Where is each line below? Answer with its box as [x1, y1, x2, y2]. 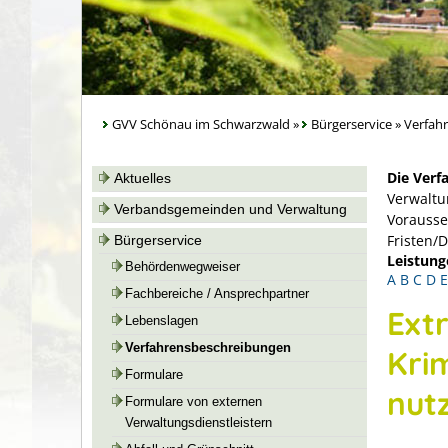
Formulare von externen [125, 395, 262, 409]
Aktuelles [114, 170, 171, 186]
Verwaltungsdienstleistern [125, 416, 272, 430]
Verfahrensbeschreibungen [125, 341, 291, 355]
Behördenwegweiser [125, 260, 240, 274]
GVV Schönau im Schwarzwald [112, 116, 290, 133]
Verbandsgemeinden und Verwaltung [114, 201, 347, 217]
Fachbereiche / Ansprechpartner [125, 287, 309, 301]
